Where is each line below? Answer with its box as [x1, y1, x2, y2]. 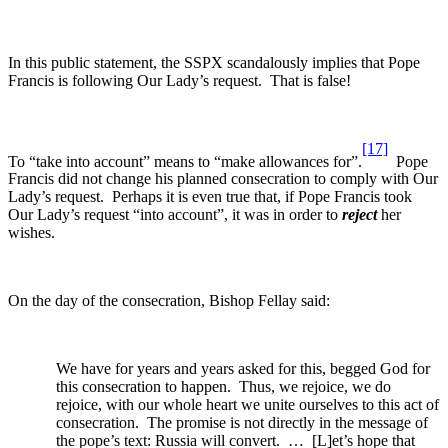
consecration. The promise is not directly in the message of [56, 414, 428, 432]
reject [342, 206, 377, 224]
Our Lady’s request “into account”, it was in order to [8, 206, 342, 224]
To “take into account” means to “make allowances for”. [8, 152, 362, 170]
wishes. [8, 224, 55, 242]
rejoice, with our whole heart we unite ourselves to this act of [56, 396, 439, 414]
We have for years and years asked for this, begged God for [56, 360, 430, 378]
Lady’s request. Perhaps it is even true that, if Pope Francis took [8, 188, 412, 206]
